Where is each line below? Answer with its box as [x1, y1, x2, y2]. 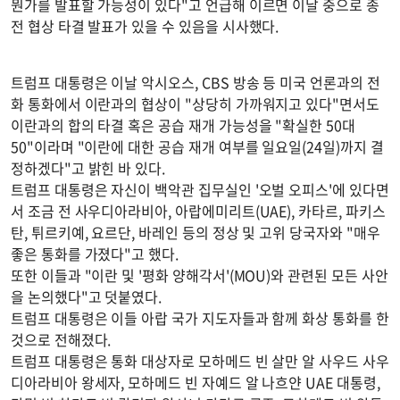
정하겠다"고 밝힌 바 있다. [11, 157, 166, 179]
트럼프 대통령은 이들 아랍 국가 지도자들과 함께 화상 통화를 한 [11, 307, 389, 329]
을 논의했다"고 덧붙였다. [11, 286, 162, 308]
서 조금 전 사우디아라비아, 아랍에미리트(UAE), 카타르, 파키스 [11, 200, 386, 222]
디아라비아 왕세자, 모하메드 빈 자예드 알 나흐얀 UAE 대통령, [11, 371, 380, 394]
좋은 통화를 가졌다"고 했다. [11, 243, 179, 265]
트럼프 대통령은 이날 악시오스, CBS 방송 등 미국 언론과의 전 [11, 71, 380, 94]
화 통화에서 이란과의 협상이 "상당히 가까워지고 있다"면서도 [11, 93, 379, 115]
